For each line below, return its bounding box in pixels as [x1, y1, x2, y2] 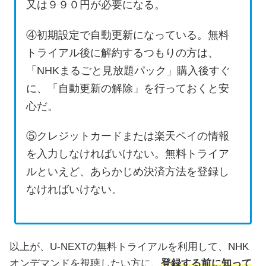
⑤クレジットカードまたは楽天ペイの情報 [26, 130, 230, 142]
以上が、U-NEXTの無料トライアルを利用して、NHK [9, 240, 249, 252]
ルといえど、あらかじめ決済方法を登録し [26, 166, 230, 178]
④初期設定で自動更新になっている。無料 [26, 28, 230, 41]
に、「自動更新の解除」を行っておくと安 [26, 82, 230, 94]
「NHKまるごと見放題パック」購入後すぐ [26, 64, 231, 77]
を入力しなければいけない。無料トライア [26, 148, 230, 160]
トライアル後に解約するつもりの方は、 [26, 46, 219, 59]
